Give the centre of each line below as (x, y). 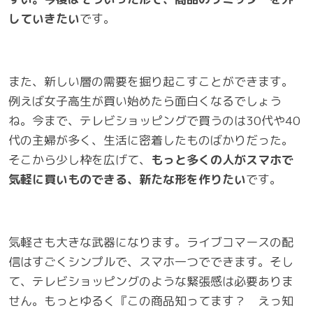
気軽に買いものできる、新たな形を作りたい (127, 179)
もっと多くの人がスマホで (222, 159)
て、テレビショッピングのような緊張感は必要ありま (151, 281)
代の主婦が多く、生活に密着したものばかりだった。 (151, 140)
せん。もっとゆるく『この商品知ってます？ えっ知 (151, 300)
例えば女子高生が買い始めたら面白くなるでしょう (145, 101)
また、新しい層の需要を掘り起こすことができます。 (151, 81)
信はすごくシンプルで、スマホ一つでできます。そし (151, 261)
